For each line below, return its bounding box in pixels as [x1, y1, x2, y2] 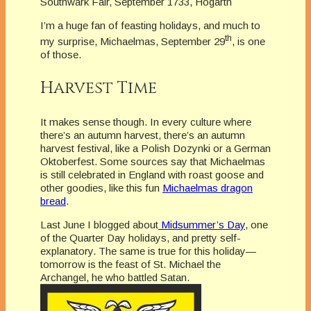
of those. [40, 49, 81, 61]
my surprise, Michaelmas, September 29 [40, 35, 225, 48]
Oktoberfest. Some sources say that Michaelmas [40, 155, 265, 168]
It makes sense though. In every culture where [40, 116, 251, 128]
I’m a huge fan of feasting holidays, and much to [40, 19, 260, 32]
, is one [232, 35, 265, 48]
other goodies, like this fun [40, 182, 162, 194]
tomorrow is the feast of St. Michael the [40, 258, 221, 271]
